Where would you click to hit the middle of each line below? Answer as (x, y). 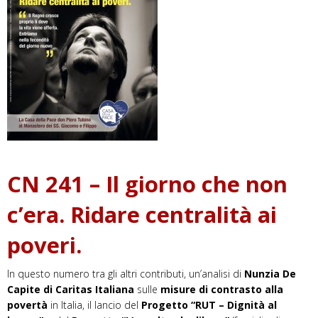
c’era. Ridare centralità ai (142, 215)
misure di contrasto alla (222, 290)
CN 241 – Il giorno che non (147, 184)
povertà (27, 305)
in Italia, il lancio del (94, 305)
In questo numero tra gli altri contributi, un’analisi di (126, 274)
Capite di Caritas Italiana (71, 290)
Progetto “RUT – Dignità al (209, 305)
